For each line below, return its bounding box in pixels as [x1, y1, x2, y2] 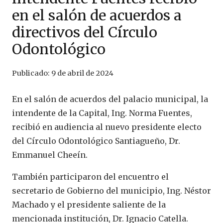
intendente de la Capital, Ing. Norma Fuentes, [12, 108, 192, 118]
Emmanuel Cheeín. [12, 150, 88, 160]
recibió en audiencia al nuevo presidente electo [12, 122, 202, 132]
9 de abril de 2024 [51, 69, 113, 78]
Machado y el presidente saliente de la [12, 200, 166, 210]
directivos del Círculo [12, 23, 157, 42]
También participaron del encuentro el [12, 172, 169, 182]
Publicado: [12, 69, 51, 78]
